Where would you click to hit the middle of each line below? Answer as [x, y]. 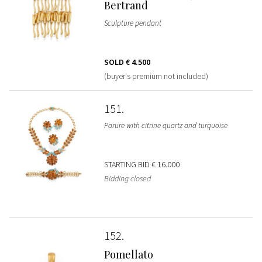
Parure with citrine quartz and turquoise [166, 125]
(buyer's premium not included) [156, 76]
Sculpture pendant [132, 23]
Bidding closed [127, 178]
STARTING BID [127, 164]
